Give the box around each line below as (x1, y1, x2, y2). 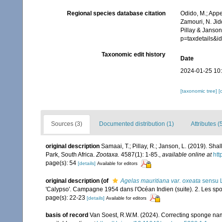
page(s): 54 (46, 160, 78, 167)
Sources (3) (51, 120, 82, 128)
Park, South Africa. (46, 151, 96, 159)
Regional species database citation (66, 10, 166, 17)
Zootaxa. (96, 151, 119, 159)
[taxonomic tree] (180, 88, 219, 94)
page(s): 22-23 (46, 194, 87, 201)
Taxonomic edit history (101, 51, 166, 58)
